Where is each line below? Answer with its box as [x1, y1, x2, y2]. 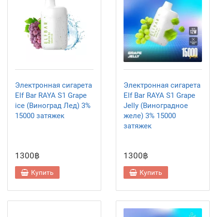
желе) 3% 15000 [124, 111, 176, 120]
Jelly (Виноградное [124, 101, 188, 110]
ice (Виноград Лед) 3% [15, 101, 91, 110]
